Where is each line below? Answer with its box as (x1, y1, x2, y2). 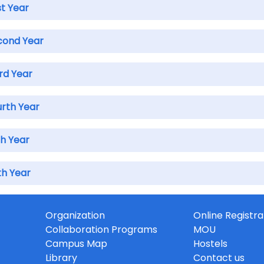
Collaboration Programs (45, 223, 157, 237)
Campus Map (45, 237, 107, 251)
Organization (45, 209, 105, 223)
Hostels (193, 237, 227, 251)
